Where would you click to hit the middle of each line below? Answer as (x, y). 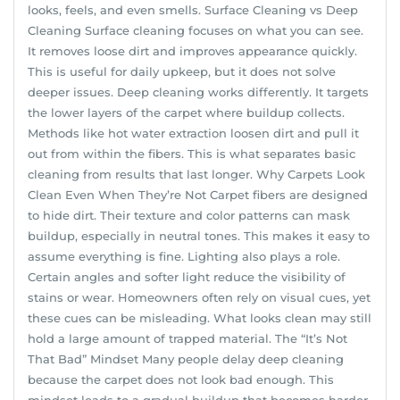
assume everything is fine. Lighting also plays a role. (184, 256)
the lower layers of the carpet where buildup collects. (186, 112)
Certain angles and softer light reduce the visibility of (187, 276)
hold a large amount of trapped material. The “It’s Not (187, 338)
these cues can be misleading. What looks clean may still (200, 317)
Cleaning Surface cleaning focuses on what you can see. (196, 30)
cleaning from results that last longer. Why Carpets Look (196, 174)
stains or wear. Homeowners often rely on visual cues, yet (199, 297)
